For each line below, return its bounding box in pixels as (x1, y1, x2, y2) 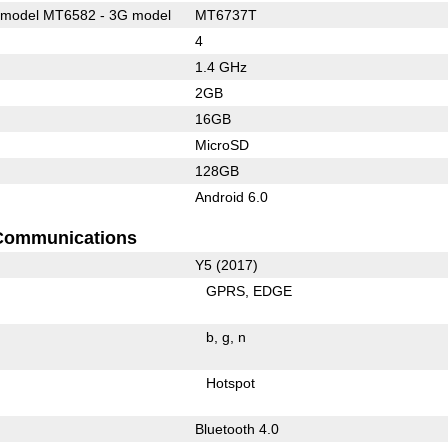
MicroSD (194, 136, 249, 153)
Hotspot (206, 374, 256, 391)
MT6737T (194, 6, 257, 23)
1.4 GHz (194, 58, 247, 75)
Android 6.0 (194, 188, 268, 205)
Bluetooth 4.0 (194, 420, 279, 437)
